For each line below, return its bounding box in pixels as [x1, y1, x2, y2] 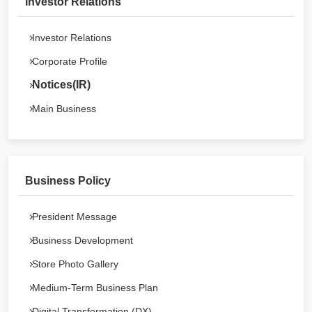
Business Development [32, 235, 133, 246]
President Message [32, 211, 117, 222]
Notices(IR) [32, 79, 91, 91]
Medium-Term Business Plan [32, 282, 158, 293]
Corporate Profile [32, 56, 107, 67]
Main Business [32, 103, 96, 114]
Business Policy [25, 175, 111, 187]
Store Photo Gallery [32, 258, 118, 270]
